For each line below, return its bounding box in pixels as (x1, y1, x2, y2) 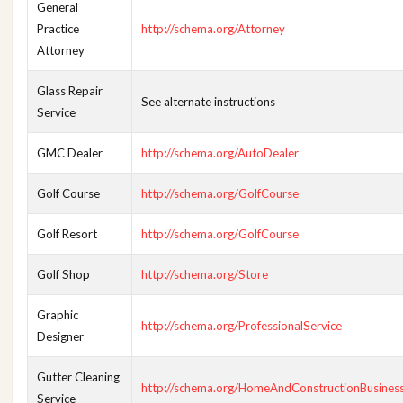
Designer (37, 329, 84, 344)
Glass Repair (37, 84, 103, 98)
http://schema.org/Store (141, 267, 268, 282)
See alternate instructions (141, 94, 275, 109)
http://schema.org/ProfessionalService (141, 318, 342, 333)
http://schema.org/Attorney (141, 22, 285, 36)
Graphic (37, 308, 78, 322)
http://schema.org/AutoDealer (141, 146, 299, 160)
